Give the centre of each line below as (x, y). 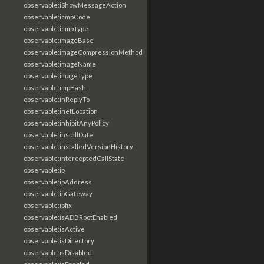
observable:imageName (60, 64)
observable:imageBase (59, 40)
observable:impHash (55, 88)
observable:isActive (54, 229)
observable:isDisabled (58, 253)
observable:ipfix (48, 205)
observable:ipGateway (58, 194)
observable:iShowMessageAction (75, 5)
